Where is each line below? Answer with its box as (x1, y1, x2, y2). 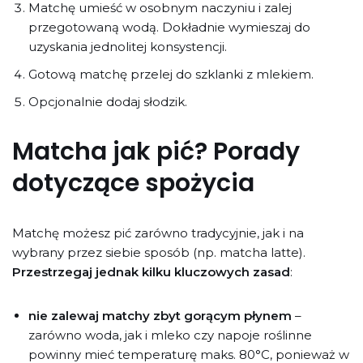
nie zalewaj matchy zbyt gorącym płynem (28, 307, 292, 323)
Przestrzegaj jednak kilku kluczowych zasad (12, 263, 290, 280)
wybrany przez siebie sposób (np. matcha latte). (12, 244, 305, 260)
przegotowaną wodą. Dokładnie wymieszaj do (28, 19, 310, 35)
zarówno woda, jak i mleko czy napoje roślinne (28, 327, 312, 343)
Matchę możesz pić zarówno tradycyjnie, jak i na (12, 224, 304, 241)
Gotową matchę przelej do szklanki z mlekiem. (28, 66, 314, 82)
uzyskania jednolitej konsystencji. (28, 38, 227, 54)
